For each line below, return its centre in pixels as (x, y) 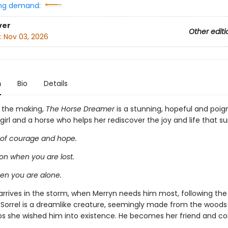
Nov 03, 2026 (26, 37)
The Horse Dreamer (80, 109)
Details (55, 83)
